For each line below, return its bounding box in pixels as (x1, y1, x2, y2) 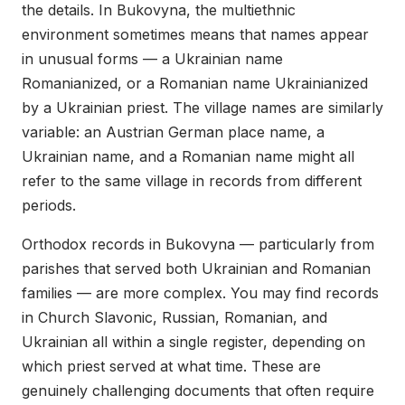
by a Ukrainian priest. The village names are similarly (22, 98, 383, 117)
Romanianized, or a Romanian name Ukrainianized (22, 73, 368, 92)
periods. (22, 195, 76, 214)
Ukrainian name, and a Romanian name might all (22, 146, 354, 165)
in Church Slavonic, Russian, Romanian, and (22, 307, 327, 326)
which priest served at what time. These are (22, 356, 321, 375)
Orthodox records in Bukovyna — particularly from (22, 234, 374, 253)
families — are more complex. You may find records (22, 283, 379, 302)
